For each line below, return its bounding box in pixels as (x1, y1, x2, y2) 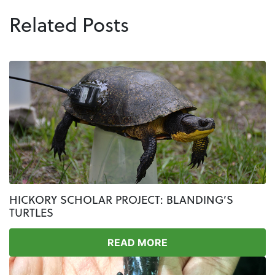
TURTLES (9, 204, 53, 220)
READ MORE (107, 236, 168, 249)
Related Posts (9, 10, 129, 39)
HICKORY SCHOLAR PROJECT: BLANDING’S (9, 192, 233, 207)
